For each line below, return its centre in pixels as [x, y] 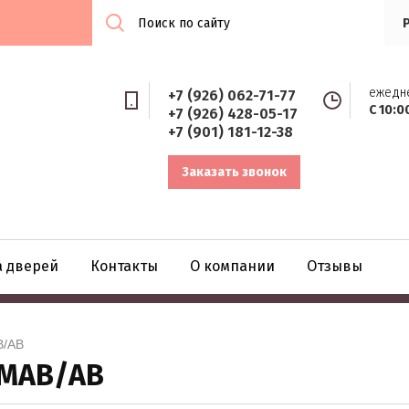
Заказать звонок [234, 172]
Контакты [124, 267]
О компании [232, 267]
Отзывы [335, 267]
